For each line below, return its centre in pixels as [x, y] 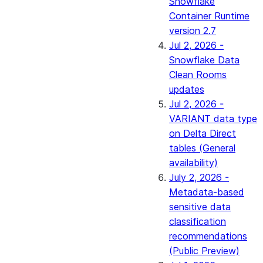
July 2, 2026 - [199, 177]
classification [198, 221]
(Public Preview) [204, 251]
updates [187, 89]
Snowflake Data [204, 60]
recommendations [208, 236]
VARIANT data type [213, 119]
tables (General [202, 148]
